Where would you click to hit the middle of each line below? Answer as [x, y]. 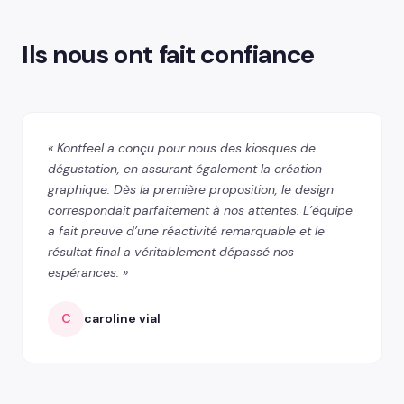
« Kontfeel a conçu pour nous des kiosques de [182, 147]
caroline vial [122, 319]
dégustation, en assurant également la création [185, 168]
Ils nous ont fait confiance [168, 54]
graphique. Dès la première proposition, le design [191, 189]
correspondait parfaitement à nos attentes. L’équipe [200, 210]
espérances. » [88, 272]
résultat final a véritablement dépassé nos [171, 251]
